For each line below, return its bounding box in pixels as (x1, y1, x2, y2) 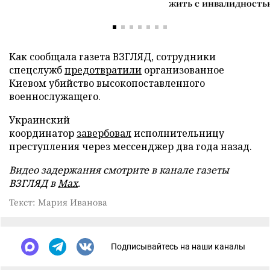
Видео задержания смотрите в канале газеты (9, 163, 229, 177)
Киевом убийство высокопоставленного (9, 76, 205, 90)
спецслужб (9, 63, 64, 77)
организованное (142, 63, 224, 77)
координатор (9, 126, 77, 140)
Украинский (9, 113, 70, 127)
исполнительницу (131, 126, 224, 140)
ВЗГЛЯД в (9, 176, 58, 190)
